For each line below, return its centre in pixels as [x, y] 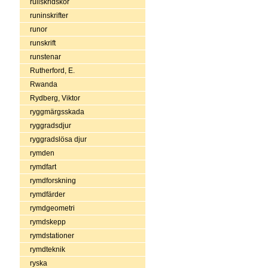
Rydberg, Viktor [55, 98]
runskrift [42, 43]
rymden [42, 153]
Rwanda [43, 84]
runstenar [45, 57]
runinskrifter [49, 15]
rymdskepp [48, 222]
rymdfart [43, 167]
